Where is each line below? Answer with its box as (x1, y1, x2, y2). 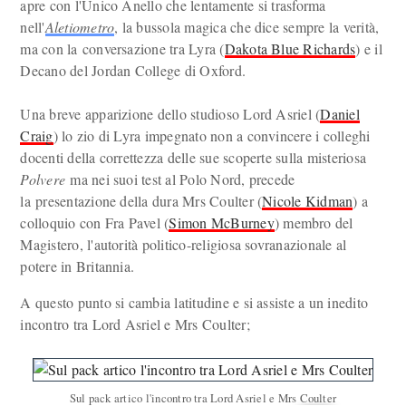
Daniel (320, 104, 360, 123)
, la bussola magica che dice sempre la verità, (114, 17, 380, 36)
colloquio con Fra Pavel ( (20, 213, 169, 232)
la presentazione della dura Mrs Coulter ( (20, 191, 263, 210)
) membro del (274, 213, 353, 232)
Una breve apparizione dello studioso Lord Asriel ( (20, 104, 321, 123)
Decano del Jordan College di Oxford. (20, 61, 246, 80)
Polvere (20, 169, 66, 188)
